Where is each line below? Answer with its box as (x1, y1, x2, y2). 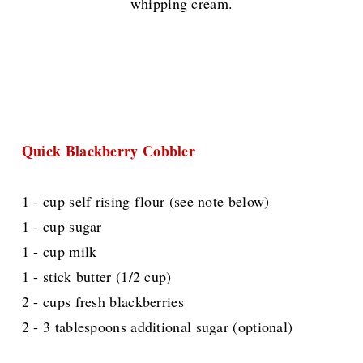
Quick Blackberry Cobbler (21, 140, 196, 162)
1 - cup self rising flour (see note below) (21, 191, 270, 211)
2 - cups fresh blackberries (21, 292, 184, 312)
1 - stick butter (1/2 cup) (21, 267, 172, 287)
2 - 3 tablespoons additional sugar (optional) (21, 317, 293, 337)
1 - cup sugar (21, 216, 102, 237)
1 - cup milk (21, 241, 97, 262)
